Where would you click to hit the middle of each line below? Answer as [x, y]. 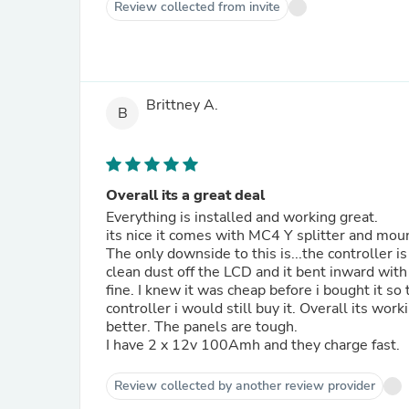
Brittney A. [182, 105]
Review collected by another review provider [245, 386]
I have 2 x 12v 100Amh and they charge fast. [253, 345]
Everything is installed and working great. [244, 217]
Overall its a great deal [185, 195]
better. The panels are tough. [204, 327]
